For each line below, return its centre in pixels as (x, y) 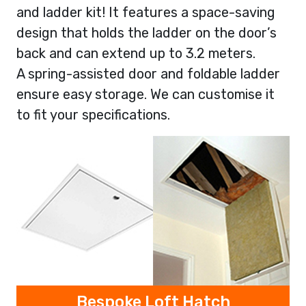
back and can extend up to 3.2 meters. (136, 53)
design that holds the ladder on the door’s (147, 32)
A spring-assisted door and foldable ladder (148, 73)
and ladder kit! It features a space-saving (146, 12)
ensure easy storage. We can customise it (145, 94)
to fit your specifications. (93, 114)
